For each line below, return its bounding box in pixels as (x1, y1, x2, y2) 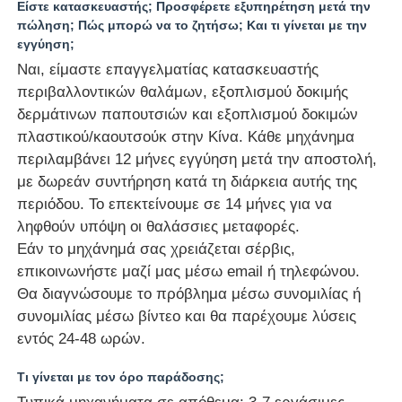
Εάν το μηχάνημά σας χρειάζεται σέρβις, (17, 240, 296, 258)
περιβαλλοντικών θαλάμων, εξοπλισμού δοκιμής (17, 83, 349, 100)
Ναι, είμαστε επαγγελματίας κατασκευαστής (17, 60, 319, 78)
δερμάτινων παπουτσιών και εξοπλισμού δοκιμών (17, 105, 359, 123)
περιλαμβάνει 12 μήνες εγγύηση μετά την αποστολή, (17, 150, 378, 168)
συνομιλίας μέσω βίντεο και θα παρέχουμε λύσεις (17, 307, 357, 325)
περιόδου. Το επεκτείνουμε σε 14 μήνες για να (17, 195, 333, 213)
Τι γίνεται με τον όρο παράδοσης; (17, 369, 225, 384)
